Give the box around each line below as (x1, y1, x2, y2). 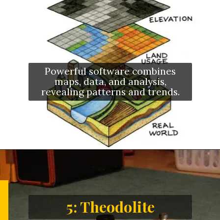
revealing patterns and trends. (41, 85, 180, 98)
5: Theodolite (66, 196, 155, 217)
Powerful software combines (45, 64, 176, 77)
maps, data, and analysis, (54, 75, 166, 87)
